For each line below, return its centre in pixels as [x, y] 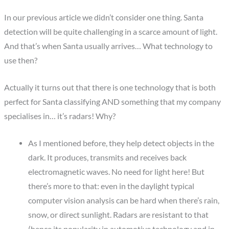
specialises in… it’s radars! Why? [60, 116]
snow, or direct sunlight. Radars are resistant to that [118, 214]
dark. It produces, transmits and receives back [108, 157]
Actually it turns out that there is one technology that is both [110, 87]
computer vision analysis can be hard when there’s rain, [123, 200]
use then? [21, 61]
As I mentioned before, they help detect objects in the [121, 143]
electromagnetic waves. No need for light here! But [116, 171]
